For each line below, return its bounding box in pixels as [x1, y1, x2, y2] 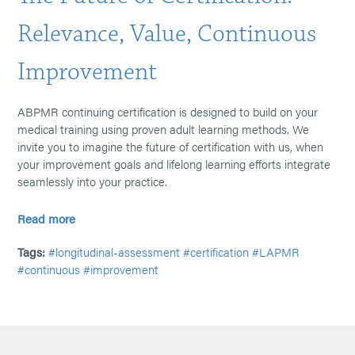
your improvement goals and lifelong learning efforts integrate [17, 155, 331, 172]
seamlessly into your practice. [17, 173, 168, 189]
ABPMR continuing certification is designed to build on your [17, 103, 319, 120]
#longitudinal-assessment [48, 243, 181, 260]
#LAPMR [252, 243, 300, 260]
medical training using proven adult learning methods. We [17, 120, 310, 137]
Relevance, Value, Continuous [17, 18, 317, 49]
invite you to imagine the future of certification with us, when [17, 138, 324, 155]
